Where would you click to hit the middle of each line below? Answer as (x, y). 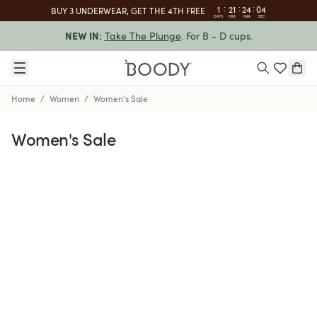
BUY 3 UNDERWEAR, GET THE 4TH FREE (128, 11)
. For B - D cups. (217, 36)
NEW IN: (83, 36)
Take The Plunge (143, 36)
